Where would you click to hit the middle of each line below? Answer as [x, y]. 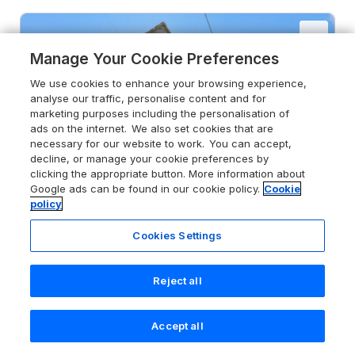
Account [293, 340]
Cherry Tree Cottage [98, 286]
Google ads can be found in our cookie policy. [145, 189]
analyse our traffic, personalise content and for [149, 98]
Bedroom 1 [157, 334]
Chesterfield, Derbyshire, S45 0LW [124, 307]
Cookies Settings [177, 235]
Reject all [177, 281]
